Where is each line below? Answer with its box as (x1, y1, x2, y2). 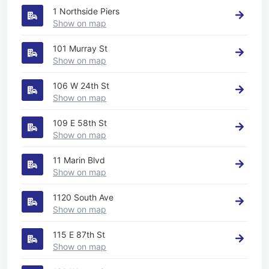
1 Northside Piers (53, 5, 119, 16)
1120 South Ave (53, 192, 113, 202)
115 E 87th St (53, 229, 105, 240)
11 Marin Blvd (53, 154, 105, 165)
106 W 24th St (53, 80, 109, 91)
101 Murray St (53, 43, 107, 53)
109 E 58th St (53, 117, 107, 128)
